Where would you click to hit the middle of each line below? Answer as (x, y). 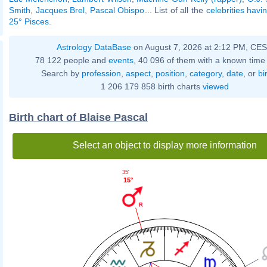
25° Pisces (29, 21)
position (170, 73)
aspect (138, 73)
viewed (215, 86)
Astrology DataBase (94, 47)
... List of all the (175, 10)
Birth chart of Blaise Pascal (78, 117)
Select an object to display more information (164, 145)
